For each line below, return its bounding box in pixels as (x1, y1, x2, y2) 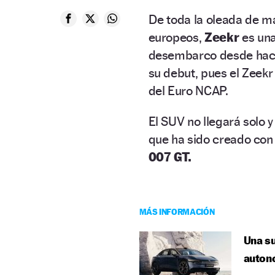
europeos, (148, 29, 205, 45)
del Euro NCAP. (148, 82, 228, 98)
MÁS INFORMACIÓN (139, 206, 215, 217)
